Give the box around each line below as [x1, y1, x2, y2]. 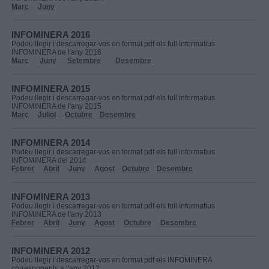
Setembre [67, 56, 101, 65]
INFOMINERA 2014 [11, 138, 90, 148]
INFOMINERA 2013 [11, 192, 90, 202]
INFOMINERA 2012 [11, 246, 90, 256]
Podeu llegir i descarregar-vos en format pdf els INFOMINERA [11, 256, 212, 264]
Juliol [38, 110, 56, 119]
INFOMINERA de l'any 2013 [11, 210, 101, 219]
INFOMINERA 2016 [11, 29, 90, 40]
